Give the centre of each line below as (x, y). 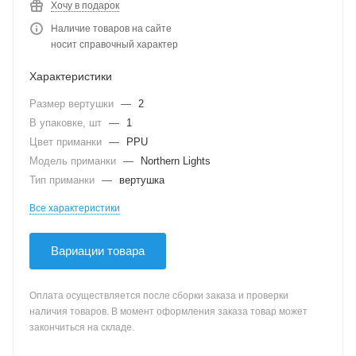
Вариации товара (98, 251)
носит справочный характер (114, 44)
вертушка (142, 180)
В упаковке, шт (67, 123)
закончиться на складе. (82, 327)
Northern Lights (176, 161)
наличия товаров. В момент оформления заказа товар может (168, 311)
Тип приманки (64, 180)
